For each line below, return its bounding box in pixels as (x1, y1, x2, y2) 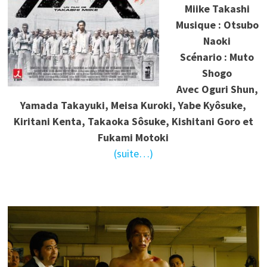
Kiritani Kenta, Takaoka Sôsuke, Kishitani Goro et (13, 114, 253, 129)
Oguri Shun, (201, 82, 258, 97)
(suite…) (113, 147, 153, 161)
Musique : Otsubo (175, 18, 259, 32)
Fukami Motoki (98, 131, 169, 145)
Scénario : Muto (180, 50, 254, 64)
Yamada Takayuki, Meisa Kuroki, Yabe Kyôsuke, (20, 98, 247, 113)
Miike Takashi (184, 2, 250, 16)
